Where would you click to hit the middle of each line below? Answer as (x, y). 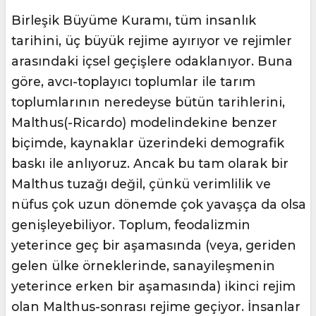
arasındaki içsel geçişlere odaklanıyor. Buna (152, 61)
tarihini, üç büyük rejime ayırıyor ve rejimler (152, 41)
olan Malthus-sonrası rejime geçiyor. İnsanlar (156, 306)
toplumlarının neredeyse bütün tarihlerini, (148, 102)
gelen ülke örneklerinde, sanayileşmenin (143, 266)
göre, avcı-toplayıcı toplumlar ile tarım (133, 81)
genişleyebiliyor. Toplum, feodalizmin (131, 225)
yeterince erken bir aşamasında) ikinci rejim (153, 286)
